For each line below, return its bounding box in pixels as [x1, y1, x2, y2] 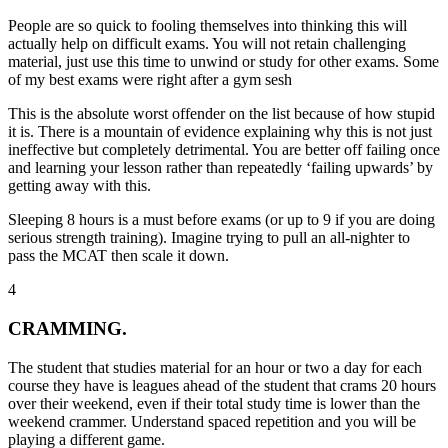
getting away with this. [8, 177, 151, 195]
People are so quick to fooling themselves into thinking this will [8, 17, 407, 35]
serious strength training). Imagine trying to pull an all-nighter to [8, 229, 410, 247]
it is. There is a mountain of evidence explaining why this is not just [8, 123, 432, 141]
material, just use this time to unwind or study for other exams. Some [8, 53, 439, 71]
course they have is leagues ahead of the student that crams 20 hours [8, 376, 436, 394]
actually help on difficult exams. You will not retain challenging [8, 35, 406, 53]
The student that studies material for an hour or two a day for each [8, 358, 422, 376]
